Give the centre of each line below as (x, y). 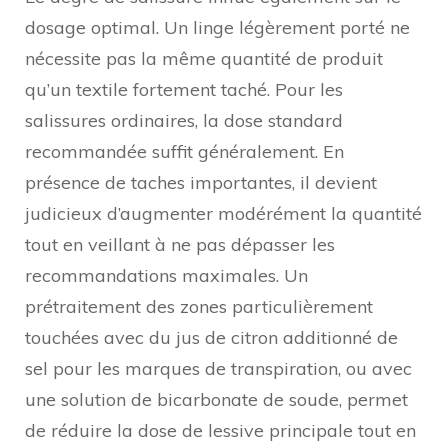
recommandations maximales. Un (166, 275)
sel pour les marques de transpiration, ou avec (218, 368)
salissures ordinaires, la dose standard (184, 120)
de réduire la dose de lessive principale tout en (220, 430)
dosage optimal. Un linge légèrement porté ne (217, 27)
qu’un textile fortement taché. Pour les (184, 89)
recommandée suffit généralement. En (184, 151)
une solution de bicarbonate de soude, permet (216, 399)
